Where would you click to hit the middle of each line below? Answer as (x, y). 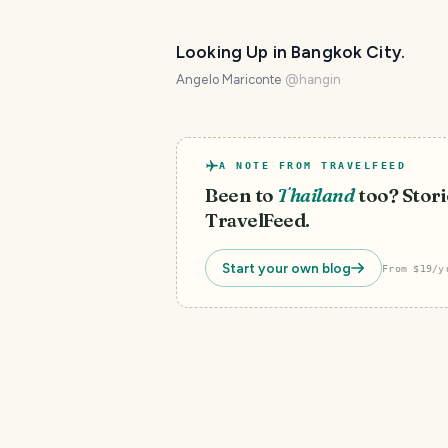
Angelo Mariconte (229, 79)
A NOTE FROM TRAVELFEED (312, 165)
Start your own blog (286, 268)
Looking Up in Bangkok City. (291, 52)
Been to (239, 195)
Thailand (316, 195)
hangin (320, 79)
